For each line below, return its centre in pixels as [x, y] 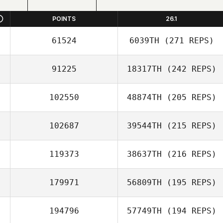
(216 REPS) [189, 154]
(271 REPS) [186, 41]
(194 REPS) [189, 211]
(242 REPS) [189, 69]
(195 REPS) [189, 182]
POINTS [64, 19]
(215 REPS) [189, 126]
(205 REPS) [189, 97]
